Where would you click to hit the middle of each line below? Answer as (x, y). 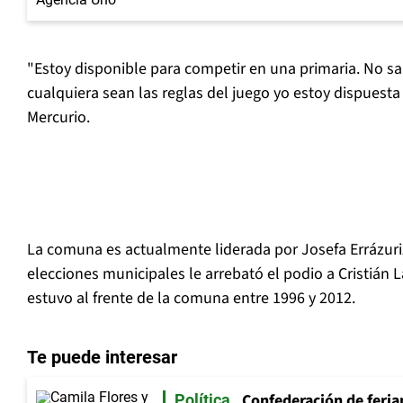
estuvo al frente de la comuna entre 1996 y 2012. (191, 299)
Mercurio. (58, 118)
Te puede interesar (102, 358)
